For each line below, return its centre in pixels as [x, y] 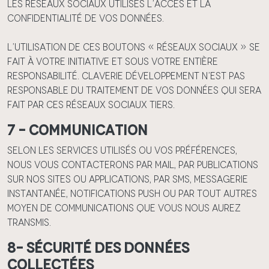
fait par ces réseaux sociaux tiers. [91, 105]
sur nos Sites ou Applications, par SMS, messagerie [128, 179]
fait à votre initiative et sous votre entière [113, 62]
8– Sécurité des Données [98, 248]
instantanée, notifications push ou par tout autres [132, 194]
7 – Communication [77, 130]
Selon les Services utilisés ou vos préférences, [122, 150]
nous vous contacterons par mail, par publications [133, 165]
